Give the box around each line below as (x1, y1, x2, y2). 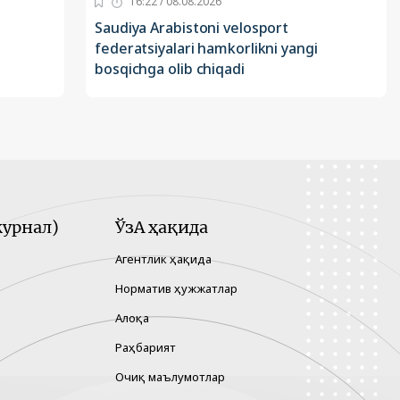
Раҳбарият (115, 339, 176, 356)
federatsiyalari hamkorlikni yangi (95, 38, 318, 59)
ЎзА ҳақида (115, 217, 208, 238)
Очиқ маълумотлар (115, 369, 225, 386)
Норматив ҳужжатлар (115, 280, 237, 297)
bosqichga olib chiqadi (95, 59, 245, 79)
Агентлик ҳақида (115, 251, 212, 268)
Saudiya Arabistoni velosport (95, 18, 289, 38)
